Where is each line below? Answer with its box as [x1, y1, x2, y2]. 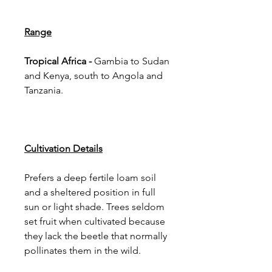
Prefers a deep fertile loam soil [24, 172, 156, 183]
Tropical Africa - [24, 55, 92, 67]
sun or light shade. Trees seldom [24, 201, 165, 212]
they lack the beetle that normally [24, 230, 167, 242]
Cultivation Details [24, 143, 103, 154]
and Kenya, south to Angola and [24, 70, 163, 81]
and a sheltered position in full [24, 186, 155, 198]
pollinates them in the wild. [24, 245, 141, 256]
